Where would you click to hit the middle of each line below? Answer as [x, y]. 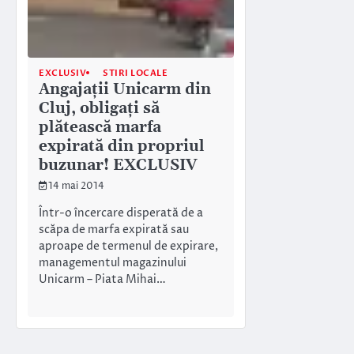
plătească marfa [100, 127]
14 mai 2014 [76, 186]
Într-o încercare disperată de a [121, 214]
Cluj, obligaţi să [99, 108]
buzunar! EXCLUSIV [118, 165]
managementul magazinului [113, 264]
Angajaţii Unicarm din [125, 89]
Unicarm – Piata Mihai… [102, 280]
